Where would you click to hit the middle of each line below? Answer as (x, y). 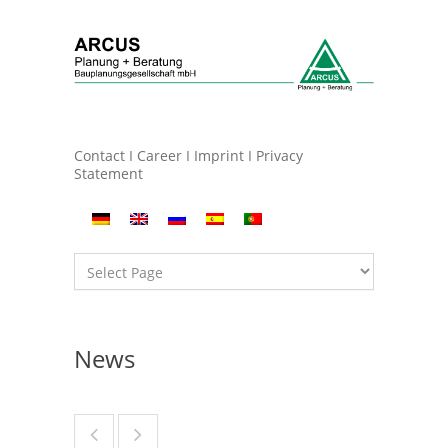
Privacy (279, 155)
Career (159, 155)
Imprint (219, 155)
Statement (108, 173)
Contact (99, 155)
